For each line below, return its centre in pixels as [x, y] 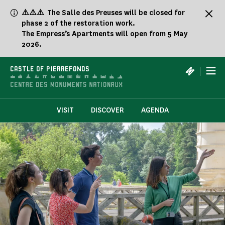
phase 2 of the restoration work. [78, 23]
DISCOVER [107, 110]
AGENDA [155, 110]
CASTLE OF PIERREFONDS [50, 70]
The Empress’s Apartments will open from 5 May [105, 34]
